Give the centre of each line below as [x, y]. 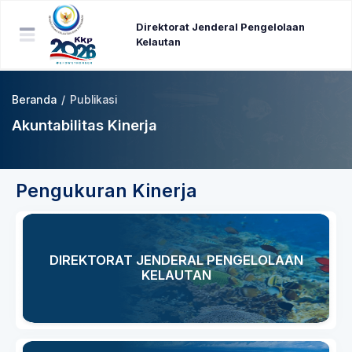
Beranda [34, 100]
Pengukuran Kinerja [106, 191]
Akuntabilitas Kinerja [84, 125]
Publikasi [93, 100]
